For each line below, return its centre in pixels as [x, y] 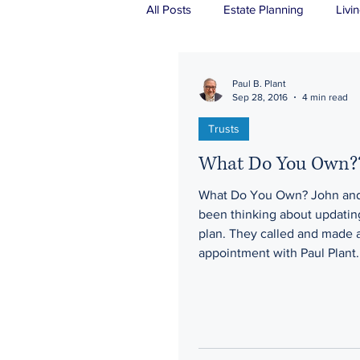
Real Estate [207, 73]
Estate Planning [264, 9]
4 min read [325, 97]
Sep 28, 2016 [260, 97]
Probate [289, 73]
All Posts [169, 9]
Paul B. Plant [259, 84]
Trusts [224, 129]
